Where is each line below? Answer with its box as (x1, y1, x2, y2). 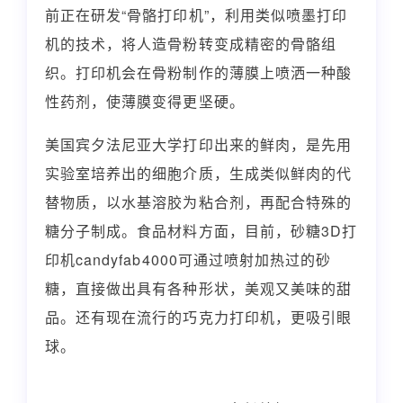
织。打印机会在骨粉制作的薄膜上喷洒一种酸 (45, 61, 352, 83)
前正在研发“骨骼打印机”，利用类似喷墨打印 (45, 4, 348, 25)
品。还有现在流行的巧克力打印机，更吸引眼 (45, 306, 352, 327)
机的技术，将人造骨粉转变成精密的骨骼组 (45, 32, 336, 54)
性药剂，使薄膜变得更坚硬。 (45, 90, 245, 112)
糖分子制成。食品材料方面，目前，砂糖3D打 (45, 219, 358, 241)
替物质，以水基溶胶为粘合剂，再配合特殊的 (45, 191, 352, 212)
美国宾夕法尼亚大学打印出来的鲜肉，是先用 (45, 133, 352, 155)
